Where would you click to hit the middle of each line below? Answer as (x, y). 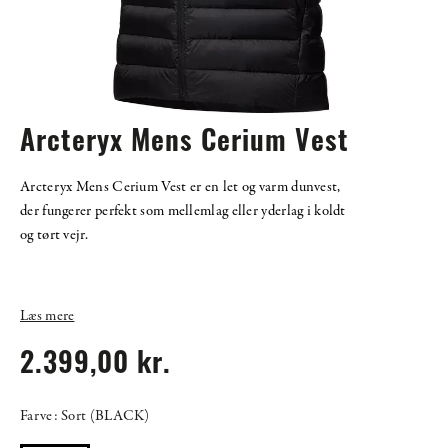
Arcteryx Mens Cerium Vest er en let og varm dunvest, (180, 187)
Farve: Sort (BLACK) (85, 416)
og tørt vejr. (54, 235)
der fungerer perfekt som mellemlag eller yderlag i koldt (183, 211)
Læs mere (47, 316)
